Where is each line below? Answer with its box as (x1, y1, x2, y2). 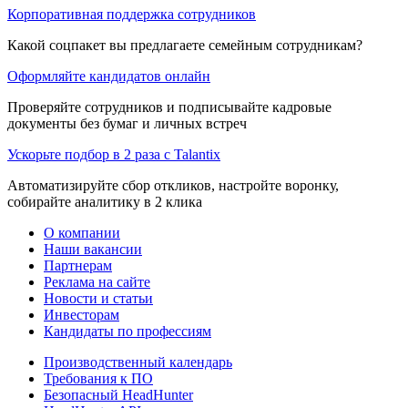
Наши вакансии (44, 240, 142, 257)
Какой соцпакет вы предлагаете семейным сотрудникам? (7, 36, 362, 53)
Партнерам (44, 257, 112, 273)
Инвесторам (44, 306, 119, 322)
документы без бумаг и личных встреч (7, 115, 247, 131)
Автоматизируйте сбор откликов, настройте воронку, (7, 177, 339, 193)
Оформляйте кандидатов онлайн (7, 67, 210, 84)
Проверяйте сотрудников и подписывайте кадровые (7, 98, 331, 115)
